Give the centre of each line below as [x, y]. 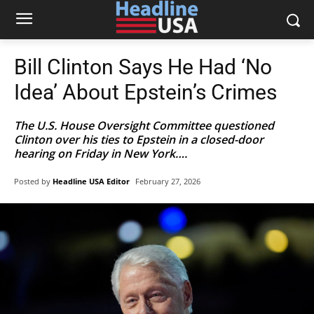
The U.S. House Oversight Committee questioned [144, 125]
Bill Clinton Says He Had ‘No [143, 67]
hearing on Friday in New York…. [101, 153]
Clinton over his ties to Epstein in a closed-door [139, 139]
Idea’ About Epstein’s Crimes [145, 92]
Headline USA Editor [91, 181]
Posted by [32, 181]
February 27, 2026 [168, 182]
